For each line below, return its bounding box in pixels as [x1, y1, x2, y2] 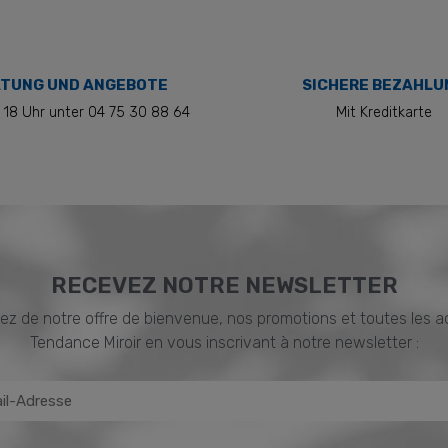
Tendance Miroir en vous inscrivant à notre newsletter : [29, 333, 419, 352]
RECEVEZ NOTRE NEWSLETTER [50, 272, 398, 299]
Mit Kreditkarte [336, 104, 432, 121]
